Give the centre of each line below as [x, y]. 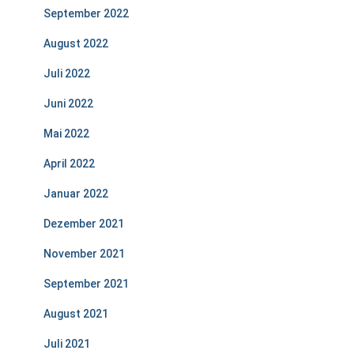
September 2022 [86, 13]
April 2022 [69, 164]
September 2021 [86, 284]
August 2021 [76, 314]
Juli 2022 [67, 73]
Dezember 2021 [84, 224]
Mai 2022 [66, 134]
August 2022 [76, 43]
